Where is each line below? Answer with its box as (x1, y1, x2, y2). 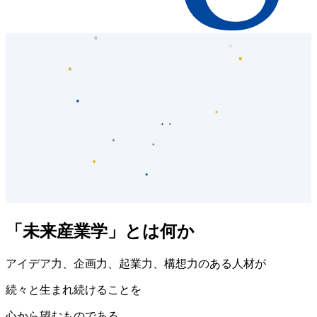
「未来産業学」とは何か (6, 222, 195, 241)
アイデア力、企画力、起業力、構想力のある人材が (6, 258, 266, 270)
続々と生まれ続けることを (6, 284, 142, 296)
